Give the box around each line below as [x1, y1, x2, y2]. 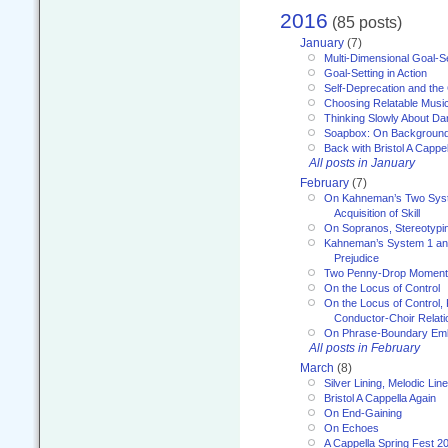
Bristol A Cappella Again [324, 392, 436, 405]
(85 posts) [328, 12, 402, 31]
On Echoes [324, 422, 379, 435]
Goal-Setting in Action [324, 67, 427, 80]
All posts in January [309, 156, 415, 171]
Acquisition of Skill [334, 207, 420, 220]
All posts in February [309, 341, 420, 356]
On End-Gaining [324, 407, 402, 420]
